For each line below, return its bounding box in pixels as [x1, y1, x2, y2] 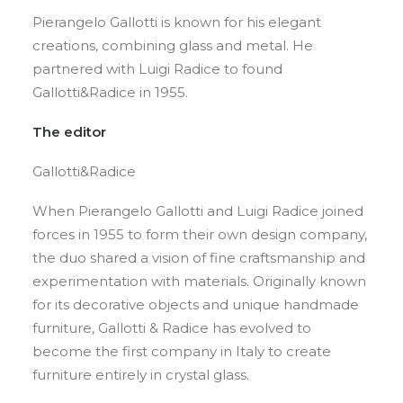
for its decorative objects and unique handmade [32, 296, 359, 313]
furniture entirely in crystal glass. [32, 366, 249, 383]
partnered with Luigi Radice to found [32, 60, 282, 77]
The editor [32, 123, 106, 140]
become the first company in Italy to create [32, 343, 331, 360]
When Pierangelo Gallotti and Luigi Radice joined [32, 202, 363, 219]
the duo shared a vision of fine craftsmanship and [32, 249, 365, 266]
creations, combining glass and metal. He [32, 37, 313, 54]
